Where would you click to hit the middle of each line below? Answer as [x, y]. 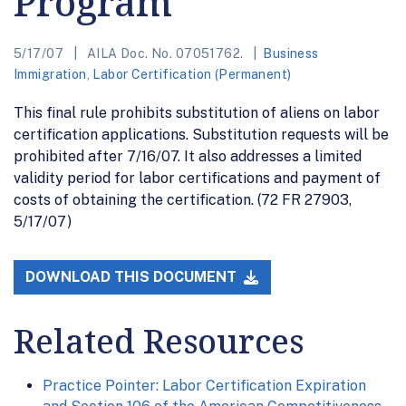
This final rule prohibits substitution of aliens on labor [197, 112]
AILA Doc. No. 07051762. [165, 53]
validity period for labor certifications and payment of [197, 178]
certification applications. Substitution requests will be [201, 134]
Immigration [50, 74]
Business [291, 53]
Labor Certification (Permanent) [192, 74]
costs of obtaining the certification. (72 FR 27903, [183, 199]
